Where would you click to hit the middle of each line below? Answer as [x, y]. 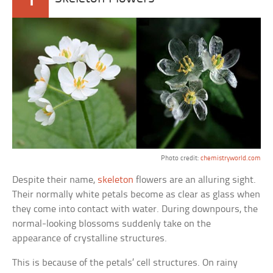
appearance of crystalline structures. [90, 238]
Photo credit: [180, 158]
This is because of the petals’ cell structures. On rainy [125, 263]
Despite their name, [55, 180]
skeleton [116, 180]
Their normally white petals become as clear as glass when [136, 194]
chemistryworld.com [230, 158]
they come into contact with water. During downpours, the [135, 209]
